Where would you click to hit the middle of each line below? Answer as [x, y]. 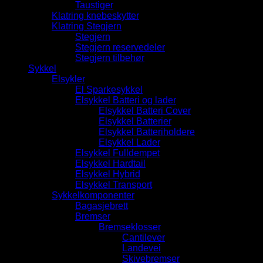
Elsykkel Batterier [135, 121]
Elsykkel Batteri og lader [126, 100]
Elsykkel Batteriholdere [147, 131]
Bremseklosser [130, 227]
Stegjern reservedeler [120, 47]
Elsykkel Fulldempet [117, 153]
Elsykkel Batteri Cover [145, 110]
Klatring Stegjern [87, 26]
